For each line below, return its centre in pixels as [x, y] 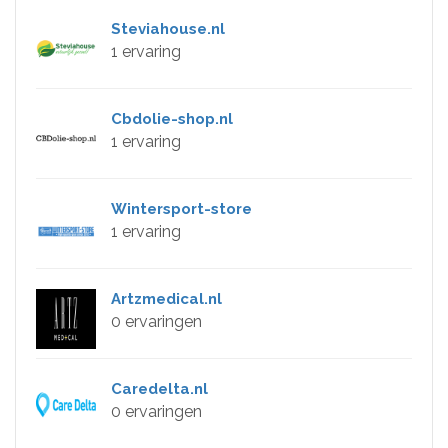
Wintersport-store [181, 208]
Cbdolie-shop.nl [172, 118]
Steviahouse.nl [168, 28]
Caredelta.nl [159, 388]
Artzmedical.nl [166, 298]
